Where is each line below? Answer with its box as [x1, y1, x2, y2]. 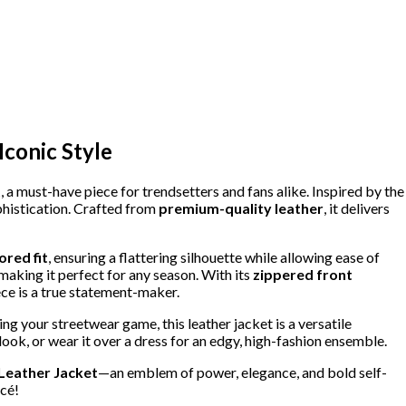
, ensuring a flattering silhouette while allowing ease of [48, 247, 380, 266]
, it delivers [324, 198, 390, 217]
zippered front [253, 265, 353, 283]
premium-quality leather [159, 198, 324, 217]
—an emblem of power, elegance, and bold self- [98, 362, 387, 381]
